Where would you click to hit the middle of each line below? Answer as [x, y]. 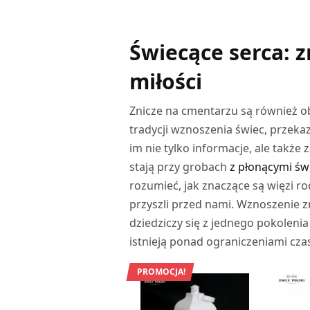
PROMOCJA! [161, 271]
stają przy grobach [180, 166]
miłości [166, 81]
